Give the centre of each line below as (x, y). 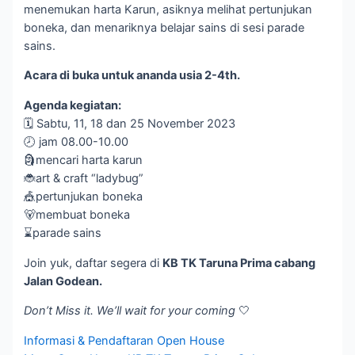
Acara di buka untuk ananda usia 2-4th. (132, 76)
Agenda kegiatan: (73, 105)
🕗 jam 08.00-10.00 (76, 142)
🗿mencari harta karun (84, 160)
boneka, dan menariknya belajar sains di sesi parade (164, 27)
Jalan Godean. (63, 281)
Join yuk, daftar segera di (94, 263)
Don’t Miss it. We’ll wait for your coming (130, 311)
